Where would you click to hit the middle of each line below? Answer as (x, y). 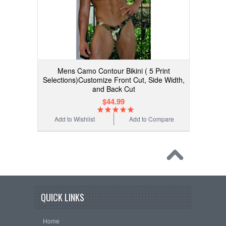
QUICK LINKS (63, 197)
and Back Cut (114, 89)
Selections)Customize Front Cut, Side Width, (114, 80)
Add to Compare (152, 119)
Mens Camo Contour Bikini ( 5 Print (114, 71)
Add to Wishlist (75, 119)
